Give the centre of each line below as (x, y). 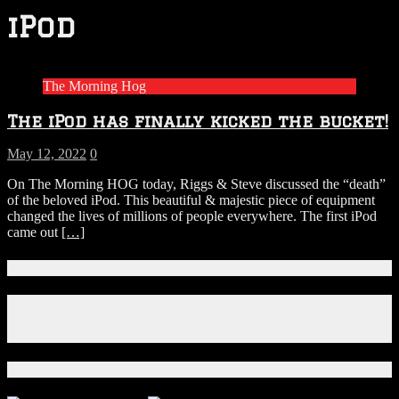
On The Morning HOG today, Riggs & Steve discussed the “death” (196, 184)
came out (34, 232)
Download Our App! (85, 370)
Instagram (69, 317)
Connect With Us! (77, 268)
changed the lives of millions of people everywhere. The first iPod (192, 216)
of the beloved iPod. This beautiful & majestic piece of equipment (191, 200)
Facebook (69, 301)
